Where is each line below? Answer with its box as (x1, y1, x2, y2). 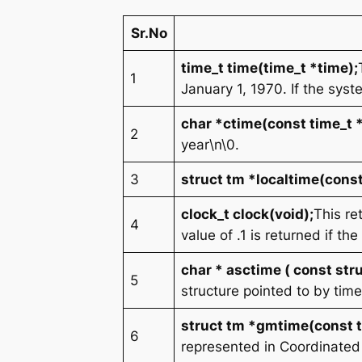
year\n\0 (181, 136, 236, 153)
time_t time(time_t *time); (181, 59, 359, 76)
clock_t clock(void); (181, 205, 314, 222)
